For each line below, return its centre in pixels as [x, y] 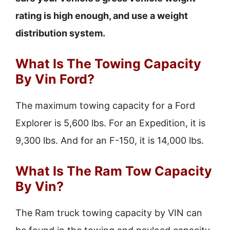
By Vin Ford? [55, 79]
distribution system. [60, 33]
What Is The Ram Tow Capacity [114, 171]
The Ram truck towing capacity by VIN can [109, 213]
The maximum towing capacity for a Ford [105, 106]
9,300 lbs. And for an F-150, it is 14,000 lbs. [110, 140]
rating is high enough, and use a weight [102, 16]
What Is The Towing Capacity [108, 64]
